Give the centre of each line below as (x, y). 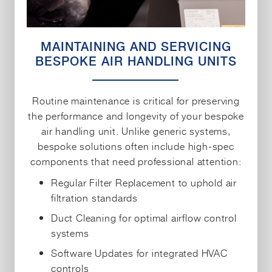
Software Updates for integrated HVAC (139, 252)
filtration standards (95, 197)
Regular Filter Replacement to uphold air (144, 182)
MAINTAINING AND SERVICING (136, 46)
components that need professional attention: (136, 161)
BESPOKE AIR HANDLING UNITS (136, 61)
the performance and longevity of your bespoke (136, 115)
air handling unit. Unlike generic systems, (136, 130)
